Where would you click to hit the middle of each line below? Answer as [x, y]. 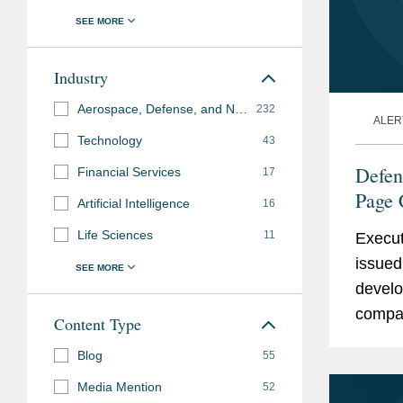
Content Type [98, 324]
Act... [374, 365]
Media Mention [120, 387]
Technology [110, 140]
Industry [81, 77]
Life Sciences [115, 235]
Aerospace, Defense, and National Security [241, 109]
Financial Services [129, 172]
